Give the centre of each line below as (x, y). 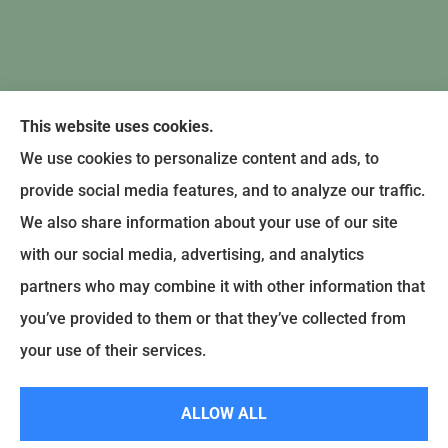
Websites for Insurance (224, 435)
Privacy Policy (305, 331)
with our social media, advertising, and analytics (192, 254)
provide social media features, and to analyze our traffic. (222, 190)
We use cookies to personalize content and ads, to (199, 158)
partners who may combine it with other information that (222, 286)
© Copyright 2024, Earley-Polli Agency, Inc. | (145, 331)
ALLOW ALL (224, 413)
